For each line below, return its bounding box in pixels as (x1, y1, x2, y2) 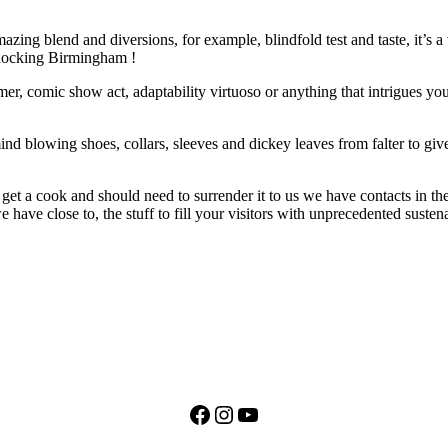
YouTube (235, 400, 323, 427)
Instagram (211, 400, 308, 427)
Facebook (187, 400, 281, 427)
